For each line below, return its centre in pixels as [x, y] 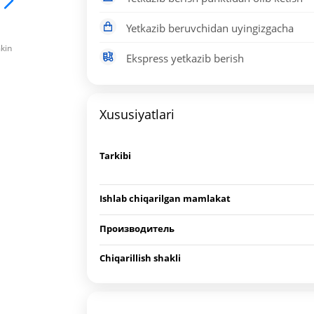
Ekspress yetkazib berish [184, 58]
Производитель [137, 228]
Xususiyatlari [137, 114]
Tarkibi [116, 156]
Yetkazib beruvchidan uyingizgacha [209, 28]
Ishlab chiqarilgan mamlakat [165, 198]
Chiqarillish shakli [141, 258]
